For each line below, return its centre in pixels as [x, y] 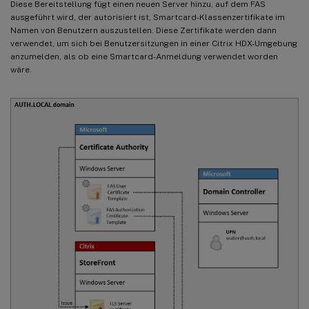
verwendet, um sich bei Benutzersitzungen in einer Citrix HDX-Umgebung [154, 43]
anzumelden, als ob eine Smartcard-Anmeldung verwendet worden [144, 56]
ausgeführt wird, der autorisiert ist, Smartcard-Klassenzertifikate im [148, 17]
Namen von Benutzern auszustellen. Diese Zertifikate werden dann [143, 30]
